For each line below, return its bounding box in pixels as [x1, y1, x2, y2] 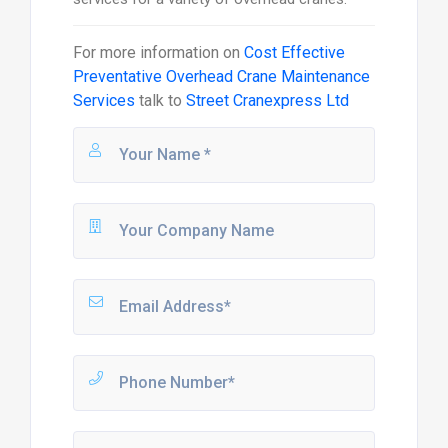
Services [72, 90, 135, 110]
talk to [134, 90, 186, 110]
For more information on [72, 42, 244, 62]
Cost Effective [243, 42, 345, 62]
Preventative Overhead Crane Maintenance [72, 66, 370, 86]
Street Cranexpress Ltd [185, 90, 349, 110]
